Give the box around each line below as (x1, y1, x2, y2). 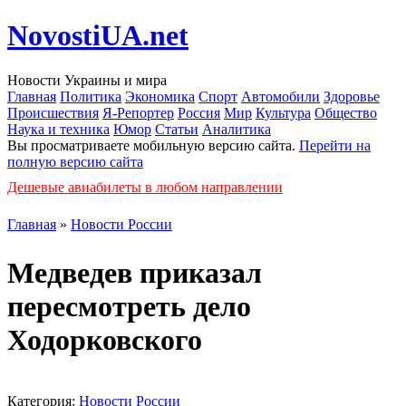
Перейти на (299, 137, 371, 153)
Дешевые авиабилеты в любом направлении (7, 179, 283, 195)
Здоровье (324, 88, 380, 104)
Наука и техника (7, 121, 110, 137)
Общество (314, 104, 377, 121)
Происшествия (7, 104, 99, 121)
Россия (178, 104, 220, 121)
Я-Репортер (102, 104, 174, 121)
